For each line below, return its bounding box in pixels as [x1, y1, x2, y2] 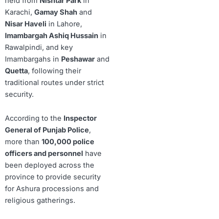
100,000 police [42, 137, 94, 147]
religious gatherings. [5, 196, 75, 205]
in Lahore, [46, 19, 82, 28]
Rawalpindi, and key [5, 43, 73, 52]
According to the [5, 114, 64, 123]
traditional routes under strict [5, 78, 104, 87]
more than [5, 137, 42, 147]
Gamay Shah [34, 7, 77, 17]
